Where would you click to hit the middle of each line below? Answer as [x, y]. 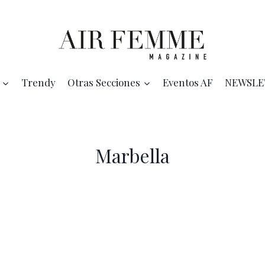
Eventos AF [188, 83]
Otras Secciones [104, 83]
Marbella [132, 155]
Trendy [38, 83]
